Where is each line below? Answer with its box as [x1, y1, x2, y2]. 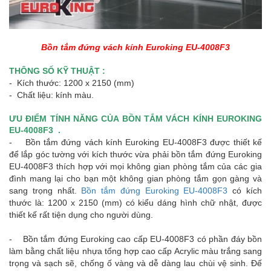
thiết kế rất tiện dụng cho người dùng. [9, 210, 153, 220]
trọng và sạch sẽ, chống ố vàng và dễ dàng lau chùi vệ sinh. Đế [9, 258, 262, 268]
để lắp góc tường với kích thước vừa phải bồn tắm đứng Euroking [9, 149, 262, 159]
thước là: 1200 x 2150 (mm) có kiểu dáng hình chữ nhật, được [9, 198, 262, 207]
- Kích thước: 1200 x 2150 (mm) [9, 78, 134, 88]
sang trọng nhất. [9, 186, 82, 195]
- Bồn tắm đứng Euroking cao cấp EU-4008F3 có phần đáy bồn [9, 234, 262, 244]
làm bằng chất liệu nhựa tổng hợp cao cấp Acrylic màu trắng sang [9, 246, 262, 256]
